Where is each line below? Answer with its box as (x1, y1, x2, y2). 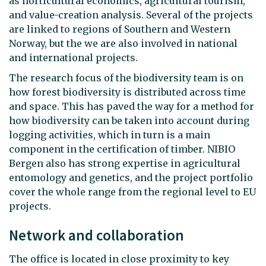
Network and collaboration (9, 225, 184, 245)
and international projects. (9, 52, 140, 64)
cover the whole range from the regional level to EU (9, 185, 256, 198)
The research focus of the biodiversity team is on (9, 71, 243, 84)
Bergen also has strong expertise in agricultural (9, 157, 240, 169)
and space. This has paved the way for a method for (9, 100, 254, 112)
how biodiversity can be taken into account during (9, 114, 249, 126)
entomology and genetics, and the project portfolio (9, 171, 253, 183)
